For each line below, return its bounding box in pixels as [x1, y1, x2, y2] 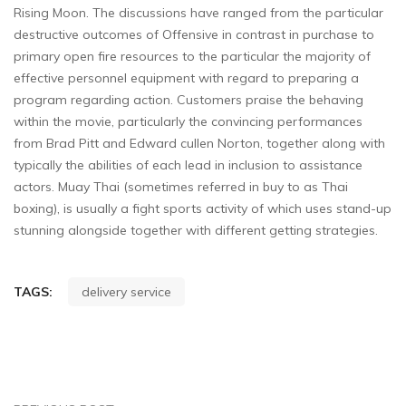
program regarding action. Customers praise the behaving [14, 92, 363, 109]
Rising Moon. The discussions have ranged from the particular [14, 5, 383, 22]
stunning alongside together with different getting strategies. [14, 222, 378, 239]
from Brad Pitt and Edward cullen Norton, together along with [14, 135, 385, 152]
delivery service [82, 284, 171, 301]
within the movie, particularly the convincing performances [14, 113, 362, 130]
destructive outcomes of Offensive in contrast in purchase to [14, 26, 374, 43]
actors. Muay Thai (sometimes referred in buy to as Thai [14, 179, 348, 196]
